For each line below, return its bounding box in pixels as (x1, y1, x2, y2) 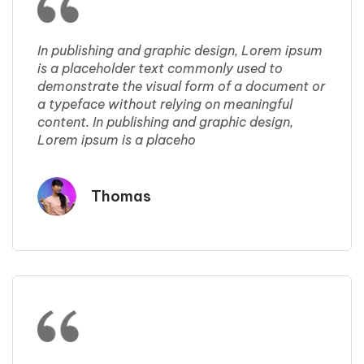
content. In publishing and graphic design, (37, 113, 293, 130)
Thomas (91, 186, 151, 206)
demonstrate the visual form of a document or (37, 77, 325, 94)
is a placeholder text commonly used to (37, 59, 283, 76)
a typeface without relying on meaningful (37, 95, 292, 112)
